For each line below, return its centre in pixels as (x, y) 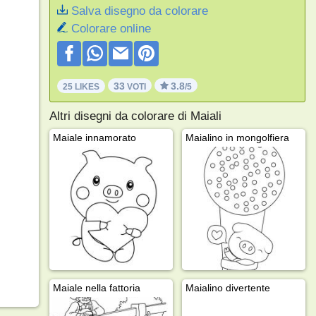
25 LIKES (81, 86)
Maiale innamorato (94, 137)
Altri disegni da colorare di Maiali (135, 116)
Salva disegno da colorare (139, 11)
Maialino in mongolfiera (237, 137)
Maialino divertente (227, 287)
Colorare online (111, 29)
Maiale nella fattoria (96, 287)
